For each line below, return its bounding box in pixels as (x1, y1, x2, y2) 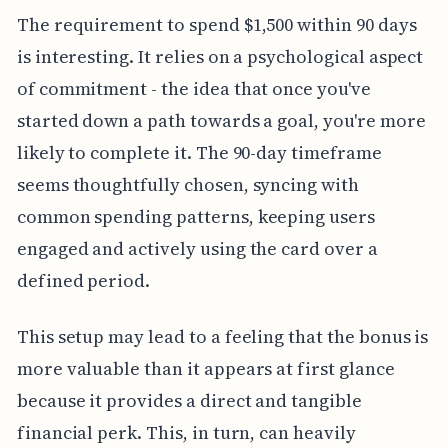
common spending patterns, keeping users (16, 203, 375, 229)
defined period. (16, 267, 151, 293)
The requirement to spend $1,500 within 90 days (16, 11, 417, 37)
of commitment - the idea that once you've (16, 75, 371, 101)
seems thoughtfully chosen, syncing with (16, 171, 359, 197)
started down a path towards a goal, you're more (16, 107, 426, 133)
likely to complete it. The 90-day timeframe (16, 139, 382, 165)
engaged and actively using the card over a (16, 235, 378, 261)
